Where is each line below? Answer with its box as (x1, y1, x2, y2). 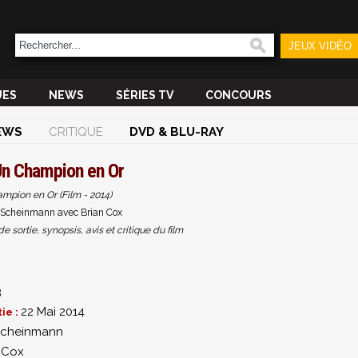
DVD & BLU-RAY (129, 125, 224, 139)
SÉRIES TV (116, 89, 173, 101)
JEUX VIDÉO (288, 40, 352, 52)
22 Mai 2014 (21, 304, 85, 319)
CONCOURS (205, 89, 272, 101)
